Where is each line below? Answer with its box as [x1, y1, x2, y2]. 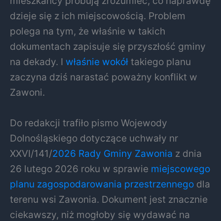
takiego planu [128, 56, 191, 68]
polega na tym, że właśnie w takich [10, 25, 165, 37]
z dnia [173, 147, 202, 159]
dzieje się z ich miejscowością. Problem [10, 10, 185, 22]
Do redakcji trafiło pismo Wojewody [10, 116, 167, 129]
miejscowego [151, 162, 210, 175]
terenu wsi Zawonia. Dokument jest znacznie [10, 193, 208, 205]
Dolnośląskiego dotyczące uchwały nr [10, 132, 178, 144]
